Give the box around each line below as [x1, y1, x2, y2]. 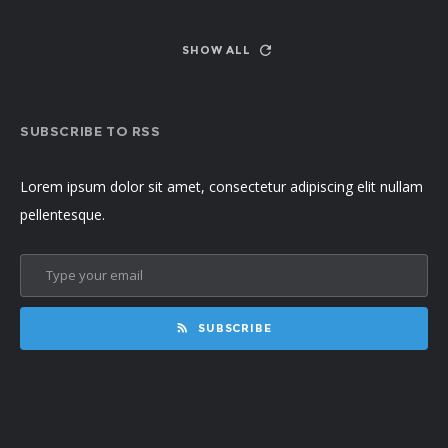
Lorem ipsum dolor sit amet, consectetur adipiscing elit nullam [20, 176, 423, 196]
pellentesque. [20, 204, 105, 224]
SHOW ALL [182, 42, 251, 57]
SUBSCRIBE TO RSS [20, 122, 161, 139]
